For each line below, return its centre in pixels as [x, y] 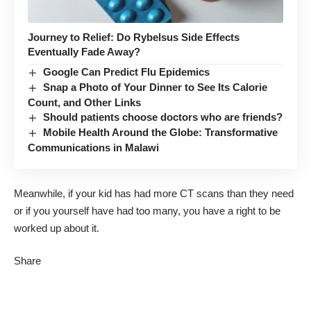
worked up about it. [57, 228]
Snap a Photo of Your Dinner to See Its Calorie [155, 87]
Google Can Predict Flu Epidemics [127, 72]
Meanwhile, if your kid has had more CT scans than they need [154, 193]
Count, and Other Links [84, 103]
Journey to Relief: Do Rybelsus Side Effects [134, 37]
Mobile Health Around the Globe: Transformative [161, 133]
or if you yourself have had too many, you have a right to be [147, 210]
